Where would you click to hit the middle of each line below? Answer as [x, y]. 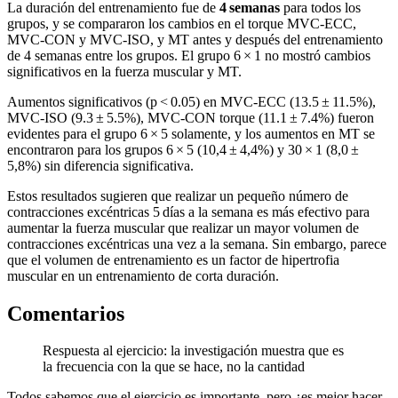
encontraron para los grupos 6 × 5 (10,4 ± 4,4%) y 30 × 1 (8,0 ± [184, 149]
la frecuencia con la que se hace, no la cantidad [174, 367]
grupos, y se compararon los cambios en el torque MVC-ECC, [182, 23]
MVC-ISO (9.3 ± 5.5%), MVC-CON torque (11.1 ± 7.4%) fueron [191, 117]
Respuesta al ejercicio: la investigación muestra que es [193, 351]
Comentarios [66, 313]
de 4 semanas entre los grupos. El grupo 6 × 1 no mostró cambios [189, 55]
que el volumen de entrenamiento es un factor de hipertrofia [173, 259]
